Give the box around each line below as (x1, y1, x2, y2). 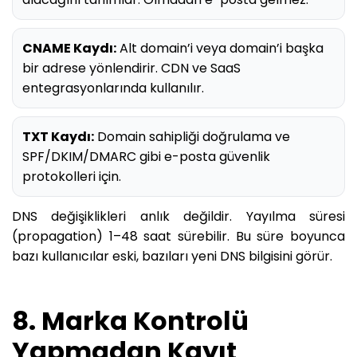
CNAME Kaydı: (22, 38, 116, 57)
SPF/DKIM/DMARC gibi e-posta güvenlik (22, 147, 270, 166)
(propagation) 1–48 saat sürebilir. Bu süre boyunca (12, 226, 345, 245)
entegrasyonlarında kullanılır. (22, 78, 204, 97)
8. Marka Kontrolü (12, 302, 249, 339)
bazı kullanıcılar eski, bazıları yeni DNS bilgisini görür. (12, 246, 332, 265)
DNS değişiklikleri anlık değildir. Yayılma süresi (12, 206, 345, 226)
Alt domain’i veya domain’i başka (116, 38, 324, 57)
